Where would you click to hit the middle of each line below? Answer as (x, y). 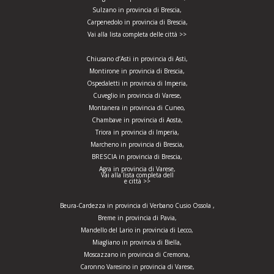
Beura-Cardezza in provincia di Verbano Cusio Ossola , (137, 206)
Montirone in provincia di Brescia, (137, 71)
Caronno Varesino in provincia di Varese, (137, 267)
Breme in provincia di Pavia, (137, 218)
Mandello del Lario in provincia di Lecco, (137, 230)
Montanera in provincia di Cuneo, (137, 108)
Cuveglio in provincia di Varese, (137, 95)
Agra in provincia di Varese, (137, 169)
